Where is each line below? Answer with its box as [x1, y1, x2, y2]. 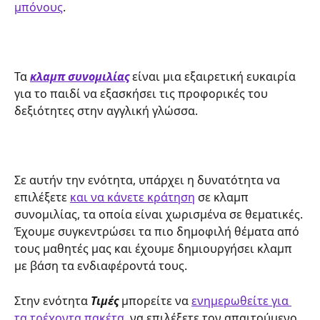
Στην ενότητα [14, 292, 91, 309]
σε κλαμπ [195, 189, 251, 206]
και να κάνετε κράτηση [70, 189, 195, 206]
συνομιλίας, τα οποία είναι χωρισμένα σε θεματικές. [14, 206, 306, 223]
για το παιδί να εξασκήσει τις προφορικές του [14, 86, 271, 102]
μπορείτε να [119, 292, 191, 309]
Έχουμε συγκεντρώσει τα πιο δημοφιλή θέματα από [14, 224, 302, 240]
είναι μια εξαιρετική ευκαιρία [129, 69, 299, 85]
